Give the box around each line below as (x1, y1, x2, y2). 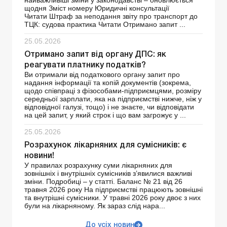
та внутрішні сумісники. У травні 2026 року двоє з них (24, 194, 201, 202)
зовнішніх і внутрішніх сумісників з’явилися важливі (24, 169, 192, 178)
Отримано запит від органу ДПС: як (24, 51, 166, 59)
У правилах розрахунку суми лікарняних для (24, 161, 172, 170)
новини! (24, 153, 54, 160)
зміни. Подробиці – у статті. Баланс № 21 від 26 (24, 177, 182, 186)
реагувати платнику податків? (24, 62, 146, 69)
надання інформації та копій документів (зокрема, (24, 79, 191, 87)
